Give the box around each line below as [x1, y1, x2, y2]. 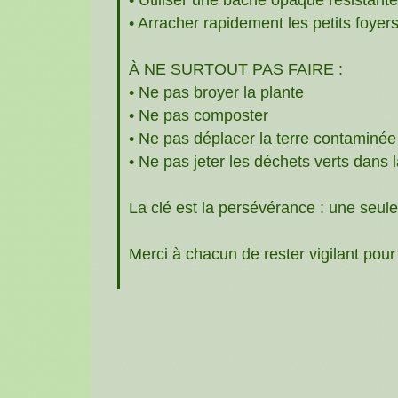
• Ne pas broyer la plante [129, 83, 304, 101]
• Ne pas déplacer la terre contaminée [129, 129, 396, 147]
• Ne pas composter [129, 106, 268, 124]
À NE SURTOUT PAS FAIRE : [129, 60, 343, 78]
